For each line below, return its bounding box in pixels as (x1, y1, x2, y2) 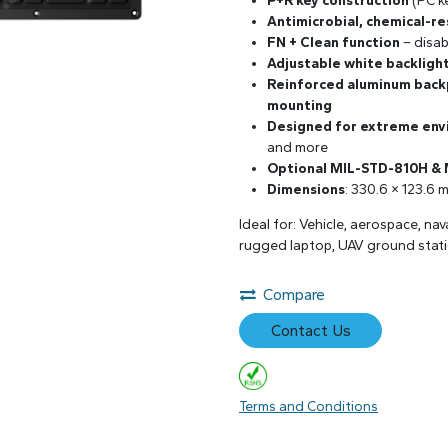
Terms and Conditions (239, 398, 378, 416)
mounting (267, 97, 332, 115)
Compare (263, 285, 325, 305)
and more (267, 139, 328, 157)
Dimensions (267, 181, 345, 199)
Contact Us (270, 320, 351, 340)
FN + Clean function (267, 34, 400, 52)
